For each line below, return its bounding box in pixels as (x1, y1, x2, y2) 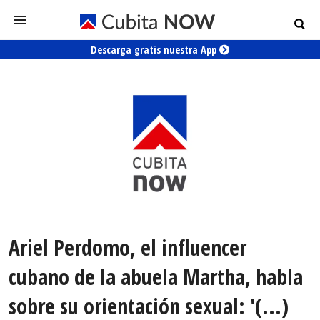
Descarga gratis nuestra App (91, 43, 219, 56)
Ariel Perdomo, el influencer (9, 233, 246, 263)
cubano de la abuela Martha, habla (9, 262, 303, 292)
